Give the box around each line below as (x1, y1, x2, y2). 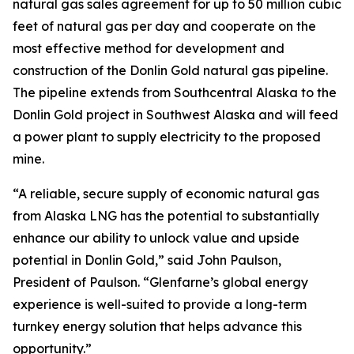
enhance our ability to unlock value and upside (13, 230, 299, 246)
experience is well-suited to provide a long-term (13, 296, 307, 312)
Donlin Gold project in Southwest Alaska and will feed (13, 107, 338, 122)
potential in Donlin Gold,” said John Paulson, (13, 252, 281, 268)
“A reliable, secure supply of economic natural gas (13, 186, 319, 201)
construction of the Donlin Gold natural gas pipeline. (13, 62, 328, 78)
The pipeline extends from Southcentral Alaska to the (13, 85, 337, 100)
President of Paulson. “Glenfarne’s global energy (13, 274, 308, 290)
